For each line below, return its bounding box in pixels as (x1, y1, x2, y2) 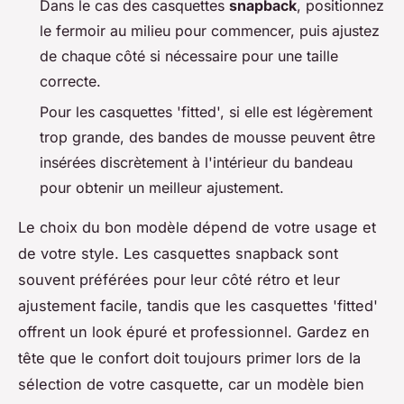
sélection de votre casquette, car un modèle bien (18, 374, 364, 393)
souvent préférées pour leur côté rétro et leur (18, 270, 340, 289)
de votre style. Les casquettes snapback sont (18, 243, 338, 262)
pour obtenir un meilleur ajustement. (40, 178, 284, 197)
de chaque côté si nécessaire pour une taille (40, 46, 338, 65)
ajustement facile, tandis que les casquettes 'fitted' (18, 296, 378, 315)
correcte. (40, 71, 101, 90)
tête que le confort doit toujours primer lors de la (18, 348, 361, 367)
